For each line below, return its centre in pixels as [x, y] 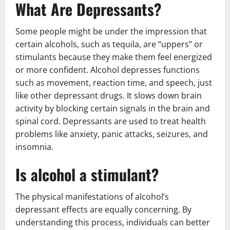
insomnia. [34, 147]
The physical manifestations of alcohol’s [92, 197]
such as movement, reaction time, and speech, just [114, 83]
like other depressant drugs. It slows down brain [109, 95]
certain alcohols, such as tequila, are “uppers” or [109, 44]
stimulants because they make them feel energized [114, 57]
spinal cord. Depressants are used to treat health [111, 121]
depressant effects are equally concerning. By [103, 209]
